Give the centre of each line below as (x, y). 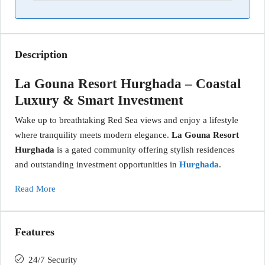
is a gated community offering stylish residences (145, 150)
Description (41, 55)
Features (35, 232)
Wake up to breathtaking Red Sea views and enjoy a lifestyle (127, 120)
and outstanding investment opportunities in (97, 165)
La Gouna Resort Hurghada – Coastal (128, 84)
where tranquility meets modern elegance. (93, 135)
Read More (35, 189)
